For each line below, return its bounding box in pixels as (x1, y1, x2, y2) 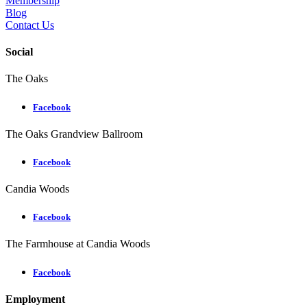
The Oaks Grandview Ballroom (5, 127, 143, 140)
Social (5, 46, 33, 58)
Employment (5, 293, 65, 305)
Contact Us (5, 19, 54, 31)
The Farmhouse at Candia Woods (5, 238, 150, 250)
